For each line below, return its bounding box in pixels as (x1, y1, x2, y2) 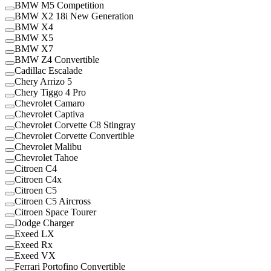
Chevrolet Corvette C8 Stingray (15, 119, 135, 130)
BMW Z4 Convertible (15, 54, 99, 65)
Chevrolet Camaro (15, 97, 85, 108)
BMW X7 (15, 43, 53, 54)
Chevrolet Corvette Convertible (15, 130, 134, 141)
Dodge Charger (15, 217, 74, 228)
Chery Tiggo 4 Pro (15, 87, 86, 97)
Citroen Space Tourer (15, 206, 96, 217)
